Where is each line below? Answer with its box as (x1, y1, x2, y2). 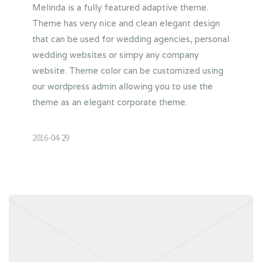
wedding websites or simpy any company (32, 49, 199, 61)
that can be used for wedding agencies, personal (32, 33, 229, 45)
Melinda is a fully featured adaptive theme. (32, 2, 208, 13)
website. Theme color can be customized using (32, 65, 223, 77)
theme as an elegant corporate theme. (32, 96, 187, 108)
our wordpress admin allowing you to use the (32, 81, 213, 92)
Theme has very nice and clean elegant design (32, 18, 220, 29)
